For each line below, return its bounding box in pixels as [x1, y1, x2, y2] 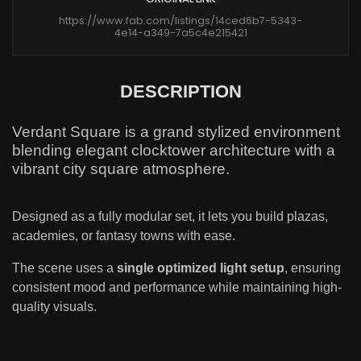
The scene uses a [12, 261, 117, 276]
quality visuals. [12, 300, 97, 314]
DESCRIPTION [119, 81, 242, 102]
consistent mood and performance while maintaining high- [12, 280, 342, 295]
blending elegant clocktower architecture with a [12, 142, 335, 160]
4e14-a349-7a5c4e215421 [114, 26, 247, 40]
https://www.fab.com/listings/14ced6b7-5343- [59, 14, 302, 28]
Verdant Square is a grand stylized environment [12, 123, 340, 141]
